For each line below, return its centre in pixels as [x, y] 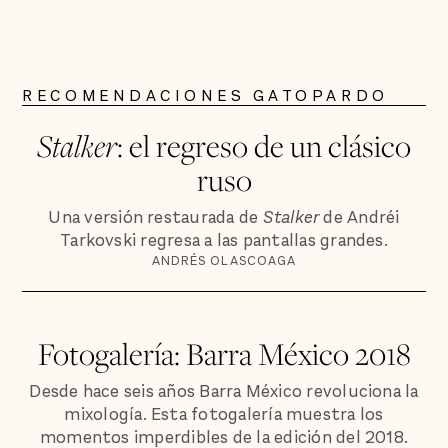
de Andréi [359, 218]
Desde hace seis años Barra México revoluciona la [224, 392]
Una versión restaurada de [155, 218]
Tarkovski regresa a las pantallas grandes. [224, 241]
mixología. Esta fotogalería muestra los [224, 415]
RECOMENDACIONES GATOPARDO [205, 96]
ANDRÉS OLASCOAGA [224, 261]
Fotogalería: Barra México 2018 [224, 354]
